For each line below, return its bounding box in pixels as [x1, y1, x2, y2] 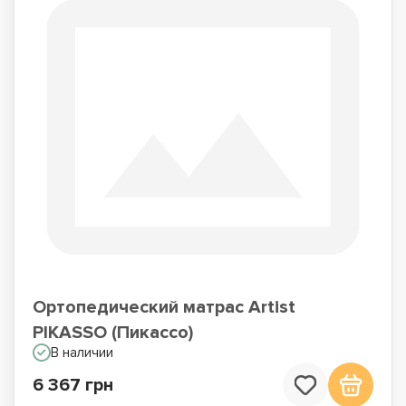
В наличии [51, 344, 113, 361]
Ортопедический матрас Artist [33, 296, 295, 318]
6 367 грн [33, 374, 113, 396]
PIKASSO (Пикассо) [33, 322, 193, 343]
